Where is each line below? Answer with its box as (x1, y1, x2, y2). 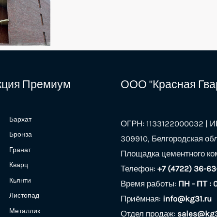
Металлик (9, 206, 40, 215)
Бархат (9, 115, 31, 124)
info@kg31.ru (163, 193, 212, 203)
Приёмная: (121, 193, 163, 203)
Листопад (9, 191, 39, 200)
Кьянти (9, 176, 31, 185)
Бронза (9, 130, 32, 139)
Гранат (9, 145, 31, 154)
